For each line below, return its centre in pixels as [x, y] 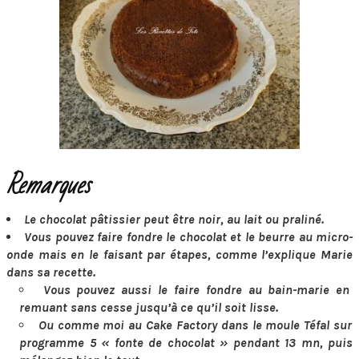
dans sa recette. [51, 272]
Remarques [48, 186]
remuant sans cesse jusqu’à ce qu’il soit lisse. [149, 307]
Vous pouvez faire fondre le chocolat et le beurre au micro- [189, 237]
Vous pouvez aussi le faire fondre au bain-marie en [196, 290]
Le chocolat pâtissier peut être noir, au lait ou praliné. [174, 219]
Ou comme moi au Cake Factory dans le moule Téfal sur [195, 325]
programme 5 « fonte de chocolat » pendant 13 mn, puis [186, 343]
